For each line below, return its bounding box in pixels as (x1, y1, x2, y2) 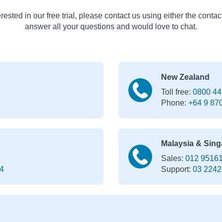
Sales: (161, 154, 185, 163)
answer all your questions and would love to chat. (25, 22, 197, 31)
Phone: (161, 98, 188, 107)
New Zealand (161, 72, 210, 81)
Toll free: (161, 87, 193, 96)
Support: (161, 165, 193, 173)
